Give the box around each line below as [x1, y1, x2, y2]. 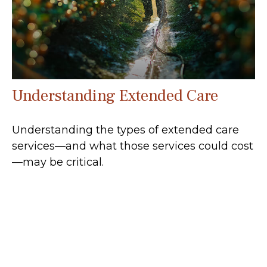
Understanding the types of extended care [12, 123, 239, 137]
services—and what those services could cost [12, 139, 253, 153]
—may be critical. [12, 156, 104, 169]
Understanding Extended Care [12, 85, 218, 107]
